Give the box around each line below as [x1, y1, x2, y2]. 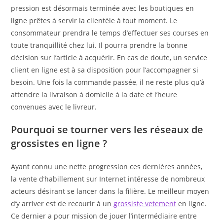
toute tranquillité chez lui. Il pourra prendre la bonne [11, 40, 188, 50]
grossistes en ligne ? [11, 136, 108, 150]
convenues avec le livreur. [11, 102, 97, 111]
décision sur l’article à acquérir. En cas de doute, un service [11, 52, 208, 62]
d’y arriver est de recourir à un [11, 198, 114, 208]
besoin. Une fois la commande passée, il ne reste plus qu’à [11, 77, 205, 87]
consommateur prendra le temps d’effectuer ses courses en [11, 28, 209, 37]
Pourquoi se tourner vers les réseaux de [11, 122, 204, 136]
